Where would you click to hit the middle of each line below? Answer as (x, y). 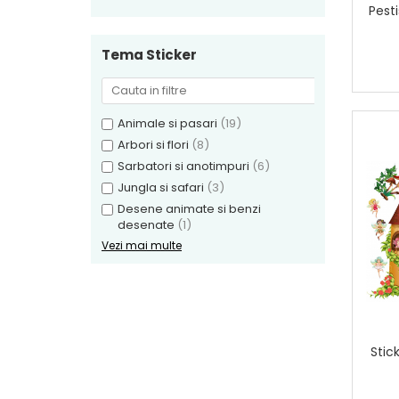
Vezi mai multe (142, 245)
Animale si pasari (167, 123)
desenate (146, 225)
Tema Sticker (149, 55)
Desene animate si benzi (189, 209)
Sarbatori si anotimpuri (183, 166)
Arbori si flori (153, 145)
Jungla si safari (161, 187)
